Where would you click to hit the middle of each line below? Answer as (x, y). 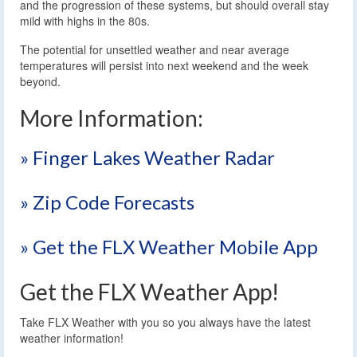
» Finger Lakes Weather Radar (147, 157)
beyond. (40, 81)
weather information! (72, 337)
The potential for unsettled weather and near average (155, 49)
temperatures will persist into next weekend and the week (164, 65)
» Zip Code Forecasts (107, 202)
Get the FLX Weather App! (149, 291)
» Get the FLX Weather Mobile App (169, 246)
